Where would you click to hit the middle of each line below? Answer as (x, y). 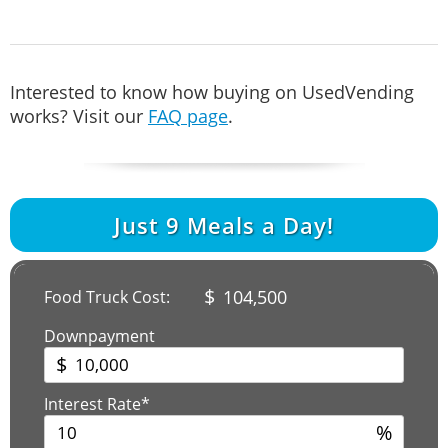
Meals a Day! (257, 224)
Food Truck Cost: (107, 296)
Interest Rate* (97, 403)
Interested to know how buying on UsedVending (212, 91)
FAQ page (188, 115)
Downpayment (99, 335)
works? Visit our (79, 115)
